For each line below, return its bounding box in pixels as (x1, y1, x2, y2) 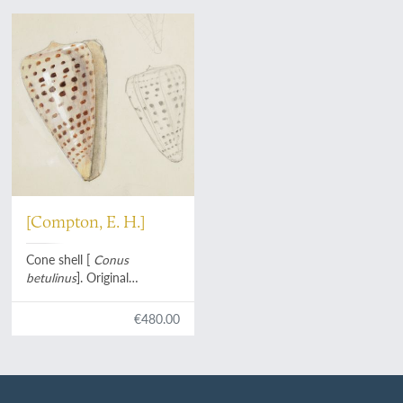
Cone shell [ (26, 251, 94, 269)
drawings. (26, 305, 79, 323)
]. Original (76, 269, 130, 287)
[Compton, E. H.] (26, 210, 146, 233)
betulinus (26, 269, 77, 287)
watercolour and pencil (26, 287, 154, 305)
